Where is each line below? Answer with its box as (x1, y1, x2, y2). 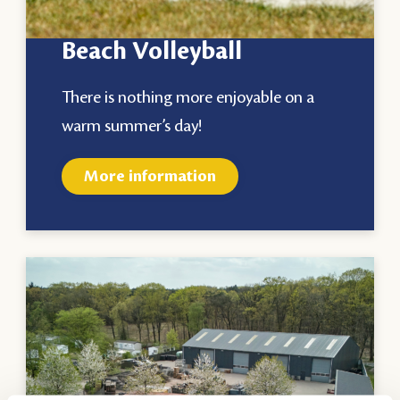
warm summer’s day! (62, 116, 203, 135)
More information (84, 167, 217, 186)
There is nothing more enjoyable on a (62, 87, 315, 106)
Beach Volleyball (62, 37, 243, 65)
